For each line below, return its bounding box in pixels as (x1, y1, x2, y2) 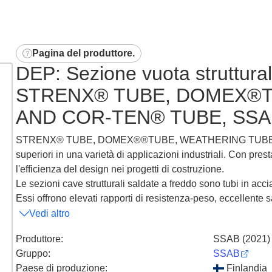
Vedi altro (29, 208, 70, 219)
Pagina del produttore (32, 47, 132, 58)
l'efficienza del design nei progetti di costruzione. (16, 163, 224, 174)
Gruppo (16, 248, 48, 259)
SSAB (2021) (213, 233, 270, 244)
